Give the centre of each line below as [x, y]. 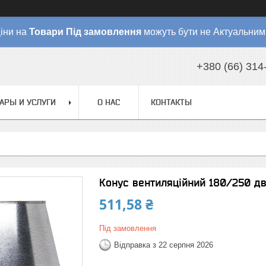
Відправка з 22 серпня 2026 [164, 245]
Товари [46, 32]
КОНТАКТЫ [171, 102]
